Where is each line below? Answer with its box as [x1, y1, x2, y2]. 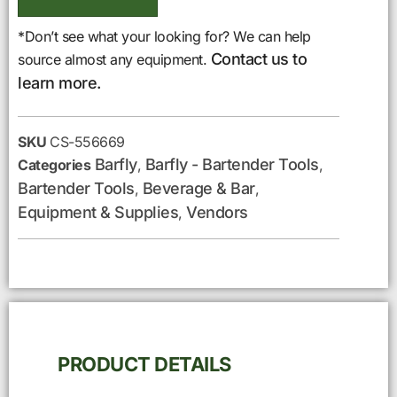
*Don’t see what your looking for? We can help [18, 27, 311, 45]
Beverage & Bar [142, 179, 255, 198]
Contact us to [210, 49, 307, 68]
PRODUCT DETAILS [58, 353, 231, 377]
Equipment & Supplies [18, 203, 178, 222]
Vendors [186, 203, 248, 222]
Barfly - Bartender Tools [144, 155, 319, 175]
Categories [18, 156, 90, 175]
